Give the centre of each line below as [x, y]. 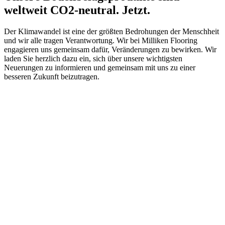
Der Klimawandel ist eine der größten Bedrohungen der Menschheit [111, 32]
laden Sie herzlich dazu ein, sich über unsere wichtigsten [93, 59]
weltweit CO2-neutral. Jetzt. [77, 10]
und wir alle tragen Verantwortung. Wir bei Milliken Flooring [101, 41]
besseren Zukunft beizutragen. [52, 77]
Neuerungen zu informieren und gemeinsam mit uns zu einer [100, 68]
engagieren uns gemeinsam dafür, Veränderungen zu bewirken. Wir [110, 50]
